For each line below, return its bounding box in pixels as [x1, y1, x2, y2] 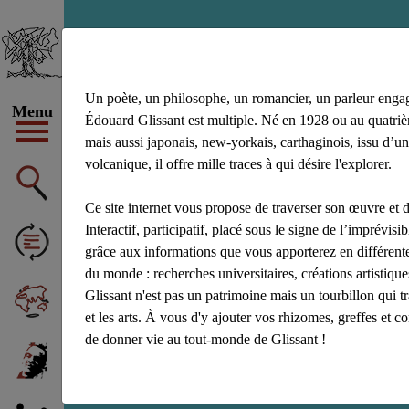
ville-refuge [139, 56, 309, 97]
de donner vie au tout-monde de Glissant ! [85, 331, 327, 347]
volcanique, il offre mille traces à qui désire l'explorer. [85, 156, 393, 172]
